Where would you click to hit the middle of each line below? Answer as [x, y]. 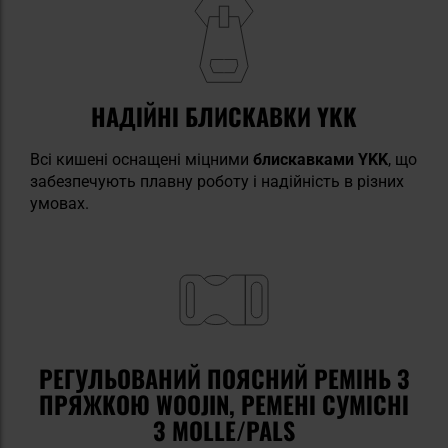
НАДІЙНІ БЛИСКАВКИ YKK [224, 115]
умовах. [59, 203]
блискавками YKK [318, 159]
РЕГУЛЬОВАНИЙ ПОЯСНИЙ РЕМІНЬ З [224, 377]
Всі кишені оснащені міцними [139, 159]
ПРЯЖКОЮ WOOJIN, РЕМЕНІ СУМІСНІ [224, 403]
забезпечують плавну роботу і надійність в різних [217, 181]
